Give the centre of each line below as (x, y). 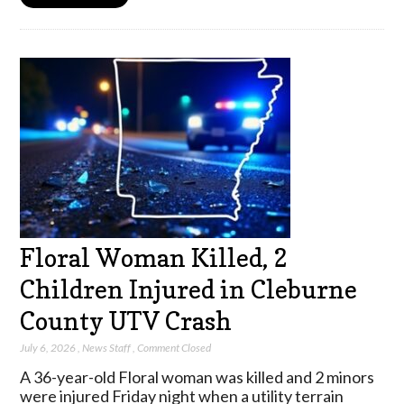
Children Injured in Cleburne (189, 289)
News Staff (107, 348)
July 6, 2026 (48, 348)
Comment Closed (174, 348)
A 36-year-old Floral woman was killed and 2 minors (197, 377)
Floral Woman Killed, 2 (154, 257)
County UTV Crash (126, 321)
